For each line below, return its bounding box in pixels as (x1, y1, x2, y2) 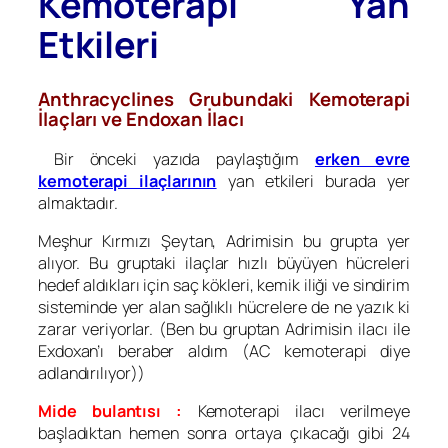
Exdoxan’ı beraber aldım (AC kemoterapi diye (38, 340, 410, 363)
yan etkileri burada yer (216, 169, 410, 192)
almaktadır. (38, 191, 118, 214)
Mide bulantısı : (38, 400, 183, 423)
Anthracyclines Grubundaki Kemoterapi (38, 86, 410, 113)
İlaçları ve (38, 106, 126, 133)
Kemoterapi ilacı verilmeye (197, 400, 410, 423)
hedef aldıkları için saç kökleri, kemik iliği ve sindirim (38, 274, 410, 297)
